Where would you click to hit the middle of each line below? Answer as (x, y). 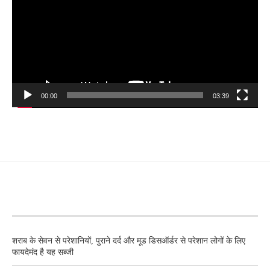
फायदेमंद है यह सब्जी (43, 253)
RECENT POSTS (48, 204)
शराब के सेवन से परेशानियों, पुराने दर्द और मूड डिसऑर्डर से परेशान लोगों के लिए (129, 241)
